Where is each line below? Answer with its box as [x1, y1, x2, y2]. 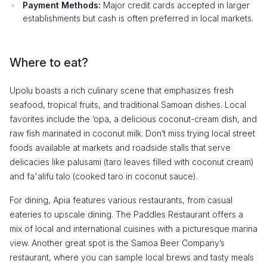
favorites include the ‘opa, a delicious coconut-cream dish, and [10, 113, 257, 124]
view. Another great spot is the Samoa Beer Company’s [10, 237, 225, 248]
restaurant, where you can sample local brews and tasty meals [10, 252, 254, 262]
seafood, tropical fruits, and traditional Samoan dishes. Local [10, 99, 246, 110]
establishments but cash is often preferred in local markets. [23, 13, 253, 23]
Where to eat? [10, 55, 88, 70]
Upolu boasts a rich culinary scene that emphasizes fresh [10, 85, 234, 95]
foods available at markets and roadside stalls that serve [10, 142, 231, 153]
